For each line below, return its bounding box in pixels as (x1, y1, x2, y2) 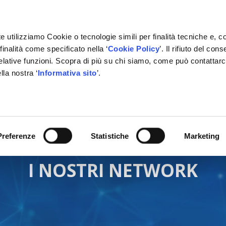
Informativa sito (37, 69, 97, 78)
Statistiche (91, 131, 129, 140)
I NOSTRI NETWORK (28, 158, 198, 182)
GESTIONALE (52, 81, 98, 91)
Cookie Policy (107, 44, 160, 53)
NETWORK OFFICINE (113, 81, 184, 91)
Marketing (184, 131, 220, 140)
